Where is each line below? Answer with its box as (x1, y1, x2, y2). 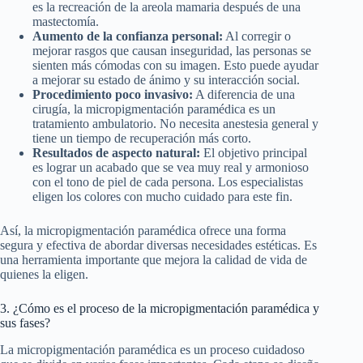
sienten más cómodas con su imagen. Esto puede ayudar (32, 58, 318, 72)
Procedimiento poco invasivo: (32, 87, 193, 101)
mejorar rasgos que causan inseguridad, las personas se (32, 43, 311, 58)
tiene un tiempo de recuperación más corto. (32, 130, 251, 145)
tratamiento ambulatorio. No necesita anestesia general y (32, 116, 318, 130)
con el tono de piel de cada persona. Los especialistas (32, 174, 303, 189)
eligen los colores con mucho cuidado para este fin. (32, 189, 293, 203)
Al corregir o (223, 28, 291, 43)
